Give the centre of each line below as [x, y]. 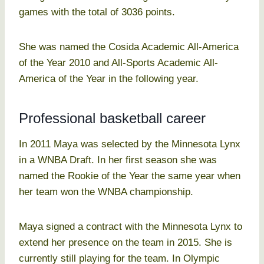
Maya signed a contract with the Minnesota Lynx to [131, 227]
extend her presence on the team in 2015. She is [126, 243]
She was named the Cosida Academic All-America [129, 47]
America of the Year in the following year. [109, 79]
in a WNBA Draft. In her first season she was [118, 160]
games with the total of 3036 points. [97, 12]
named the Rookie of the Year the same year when [130, 176]
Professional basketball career [112, 118]
